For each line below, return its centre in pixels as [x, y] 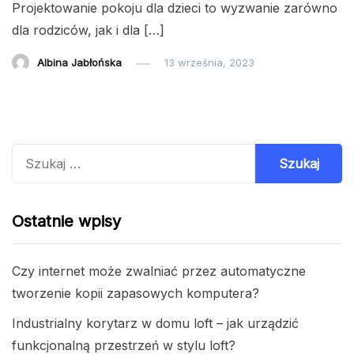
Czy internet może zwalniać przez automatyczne [159, 271]
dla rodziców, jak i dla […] [88, 30]
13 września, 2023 [209, 63]
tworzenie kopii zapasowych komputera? [136, 294]
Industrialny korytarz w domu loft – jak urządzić [155, 324]
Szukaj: [33, 154]
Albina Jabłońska [79, 63]
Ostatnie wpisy [66, 222]
